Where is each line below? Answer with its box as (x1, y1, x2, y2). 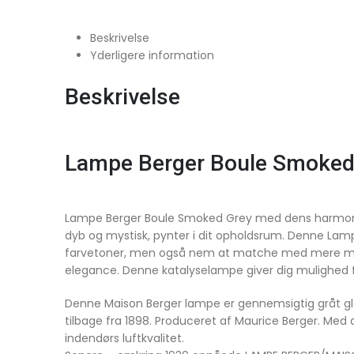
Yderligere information (90, 47, 214, 64)
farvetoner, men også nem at (65, 245, 230, 262)
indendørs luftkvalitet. (65, 330, 184, 347)
